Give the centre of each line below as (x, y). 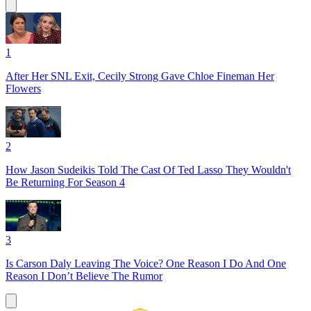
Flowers (23, 89)
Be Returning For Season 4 (65, 183)
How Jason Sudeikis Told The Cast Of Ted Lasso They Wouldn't (148, 170)
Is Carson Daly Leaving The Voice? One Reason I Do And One (146, 264)
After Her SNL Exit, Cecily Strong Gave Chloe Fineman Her (140, 76)
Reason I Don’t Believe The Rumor (84, 276)
